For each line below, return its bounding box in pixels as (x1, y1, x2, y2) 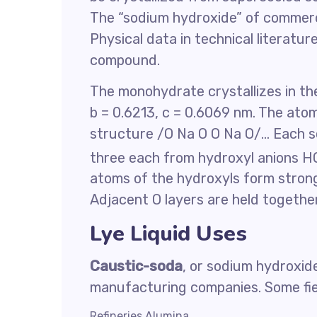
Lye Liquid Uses (90, 219, 247, 249)
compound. (90, 51, 160, 69)
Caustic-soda (90, 258, 183, 275)
